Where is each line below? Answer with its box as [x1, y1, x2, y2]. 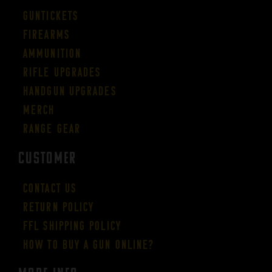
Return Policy [23, 199, 95, 214]
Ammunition [23, 46, 81, 60]
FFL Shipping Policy [23, 218, 121, 233]
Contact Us [23, 180, 76, 195]
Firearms [23, 27, 70, 41]
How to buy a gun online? [23, 237, 155, 251]
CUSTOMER [18, 149, 77, 166]
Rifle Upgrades [23, 64, 101, 79]
